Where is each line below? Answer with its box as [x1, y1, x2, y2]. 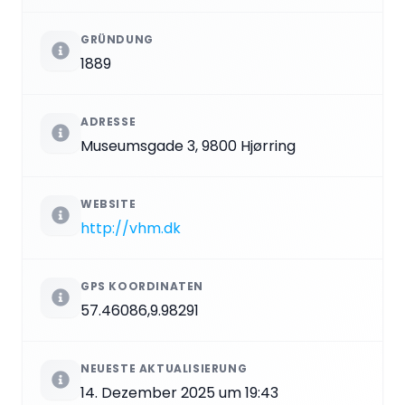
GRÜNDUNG [80, 31, 154, 47]
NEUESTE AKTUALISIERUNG [80, 360, 248, 376]
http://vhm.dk [80, 217, 181, 239]
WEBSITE [80, 195, 137, 212]
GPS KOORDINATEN [80, 278, 203, 294]
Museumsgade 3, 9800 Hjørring [80, 135, 296, 156]
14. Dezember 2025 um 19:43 [80, 381, 278, 403]
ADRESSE [80, 113, 137, 129]
